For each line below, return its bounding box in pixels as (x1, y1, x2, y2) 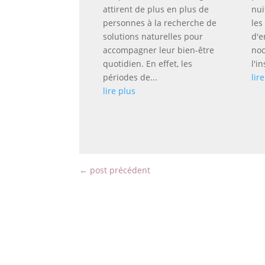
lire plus (103, 85, 136, 97)
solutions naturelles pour (103, 31, 203, 43)
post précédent (90, 164, 151, 176)
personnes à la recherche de (103, 17, 217, 29)
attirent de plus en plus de (103, 4, 209, 15)
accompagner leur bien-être (103, 44, 215, 56)
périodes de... (103, 72, 158, 83)
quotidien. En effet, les (103, 58, 193, 70)
